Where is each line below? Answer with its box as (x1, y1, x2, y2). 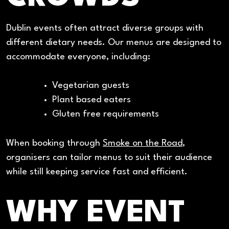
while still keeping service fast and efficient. (6, 168, 188, 177)
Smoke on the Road (103, 139, 182, 148)
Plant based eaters (52, 96, 131, 105)
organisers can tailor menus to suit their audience (6, 153, 212, 163)
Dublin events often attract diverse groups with (6, 24, 203, 33)
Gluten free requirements (52, 110, 159, 119)
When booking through (6, 139, 103, 148)
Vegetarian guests (52, 81, 129, 90)
